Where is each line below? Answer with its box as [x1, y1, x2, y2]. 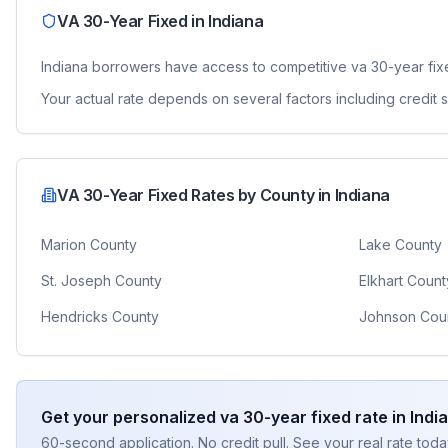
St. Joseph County [41, 272, 162, 289]
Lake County [358, 236, 442, 253]
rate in [351, 407, 406, 427]
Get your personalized [41, 407, 220, 427]
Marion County [41, 236, 137, 253]
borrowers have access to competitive [88, 58, 347, 75]
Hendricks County [41, 308, 159, 325]
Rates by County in [187, 185, 335, 205]
